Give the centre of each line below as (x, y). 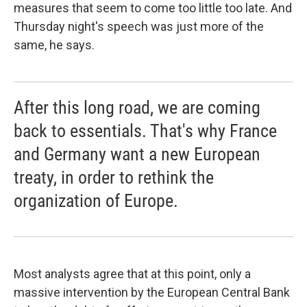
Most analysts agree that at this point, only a (132, 274)
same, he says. (54, 45)
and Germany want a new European (137, 155)
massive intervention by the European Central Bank (152, 293)
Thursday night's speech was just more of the (139, 27)
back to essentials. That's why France (145, 131)
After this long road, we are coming (137, 108)
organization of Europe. (96, 201)
